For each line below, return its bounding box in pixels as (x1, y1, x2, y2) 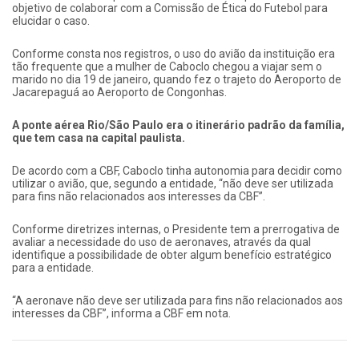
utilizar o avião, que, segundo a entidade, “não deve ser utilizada (12, 177, 333, 191)
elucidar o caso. (12, 14, 90, 28)
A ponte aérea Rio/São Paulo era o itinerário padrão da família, (12, 119, 345, 132)
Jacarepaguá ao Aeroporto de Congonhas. (12, 86, 227, 99)
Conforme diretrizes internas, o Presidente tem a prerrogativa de (12, 223, 340, 236)
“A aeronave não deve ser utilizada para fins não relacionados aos (12, 294, 343, 308)
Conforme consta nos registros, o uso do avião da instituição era (12, 47, 335, 61)
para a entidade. (12, 261, 94, 275)
